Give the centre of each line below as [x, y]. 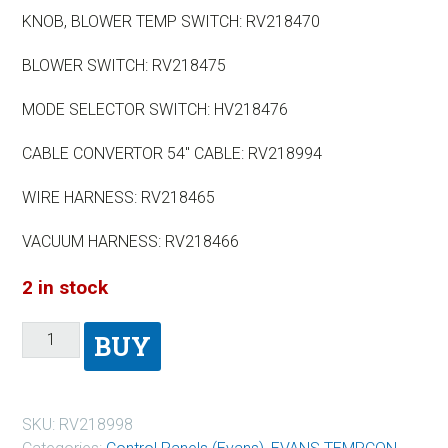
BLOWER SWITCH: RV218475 [124, 65]
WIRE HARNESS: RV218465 [118, 197]
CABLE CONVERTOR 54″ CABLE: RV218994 [172, 153]
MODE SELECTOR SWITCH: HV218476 [155, 109]
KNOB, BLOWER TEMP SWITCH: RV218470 [171, 21]
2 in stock [65, 287]
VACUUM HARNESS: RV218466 [130, 241]
